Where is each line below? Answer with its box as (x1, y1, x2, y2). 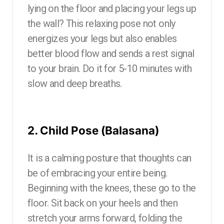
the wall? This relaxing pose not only (27, 17, 175, 29)
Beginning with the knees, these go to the (27, 181, 196, 194)
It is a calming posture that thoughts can (27, 151, 191, 164)
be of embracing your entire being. (27, 166, 167, 179)
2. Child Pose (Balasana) (27, 123, 159, 137)
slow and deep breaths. (27, 77, 122, 89)
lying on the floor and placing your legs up (27, 2, 196, 14)
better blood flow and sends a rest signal (27, 47, 194, 59)
